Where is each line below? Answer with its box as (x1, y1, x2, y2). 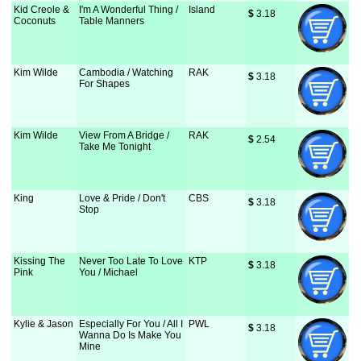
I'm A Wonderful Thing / (79, 4, 179, 15)
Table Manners (79, 15, 145, 27)
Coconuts (14, 15, 56, 27)
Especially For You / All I (79, 318, 184, 330)
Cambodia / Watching (79, 67, 174, 78)
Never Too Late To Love (79, 255, 184, 267)
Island (189, 4, 216, 15)
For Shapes (79, 78, 131, 89)
